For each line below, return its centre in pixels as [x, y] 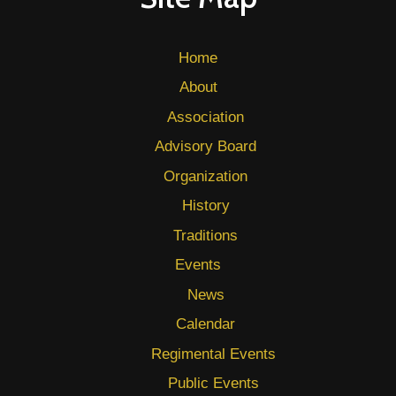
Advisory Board [206, 146]
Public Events [213, 383]
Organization [206, 176]
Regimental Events [213, 354]
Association [206, 117]
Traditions [206, 235]
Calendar [206, 324]
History [206, 206]
